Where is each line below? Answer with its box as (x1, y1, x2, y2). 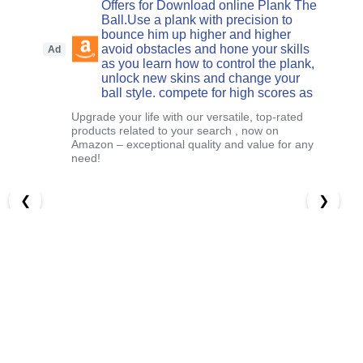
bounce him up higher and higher (101, 27, 292, 41)
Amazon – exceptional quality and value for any (71, 137, 314, 151)
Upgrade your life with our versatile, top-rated (71, 109, 304, 123)
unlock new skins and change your (101, 70, 301, 85)
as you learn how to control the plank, (101, 56, 315, 70)
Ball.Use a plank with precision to (101, 12, 293, 27)
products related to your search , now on (71, 123, 280, 137)
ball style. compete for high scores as (101, 85, 314, 100)
